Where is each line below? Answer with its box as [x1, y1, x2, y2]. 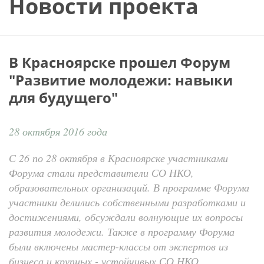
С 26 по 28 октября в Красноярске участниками [9, 151, 228, 165]
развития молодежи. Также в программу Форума [9, 225, 235, 239]
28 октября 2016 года [9, 124, 107, 138]
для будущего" [9, 88, 118, 107]
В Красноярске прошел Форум [9, 52, 230, 72]
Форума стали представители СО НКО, [9, 166, 194, 180]
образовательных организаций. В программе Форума [9, 180, 249, 194]
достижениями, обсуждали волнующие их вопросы [9, 210, 243, 224]
